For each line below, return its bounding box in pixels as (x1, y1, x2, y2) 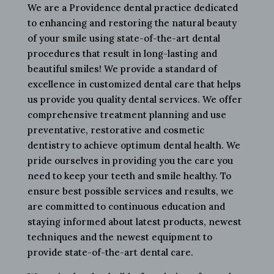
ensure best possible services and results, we (27, 185, 234, 198)
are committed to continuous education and (27, 201, 225, 213)
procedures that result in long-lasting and (27, 48, 217, 60)
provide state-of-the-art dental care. (27, 246, 193, 259)
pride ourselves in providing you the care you (27, 155, 233, 167)
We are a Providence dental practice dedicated (27, 2, 238, 14)
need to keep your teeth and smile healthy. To (27, 170, 231, 182)
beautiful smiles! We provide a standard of (27, 63, 217, 75)
